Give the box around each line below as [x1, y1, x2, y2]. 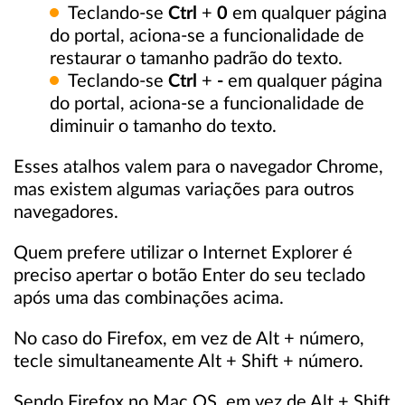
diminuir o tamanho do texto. [50, 118, 277, 136]
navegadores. [14, 203, 118, 221]
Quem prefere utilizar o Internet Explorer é [14, 244, 353, 262]
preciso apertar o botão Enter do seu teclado [14, 267, 365, 285]
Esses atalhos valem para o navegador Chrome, [14, 158, 383, 176]
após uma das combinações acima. [14, 289, 284, 307]
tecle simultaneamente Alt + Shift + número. [14, 353, 363, 371]
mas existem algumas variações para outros [14, 181, 354, 199]
